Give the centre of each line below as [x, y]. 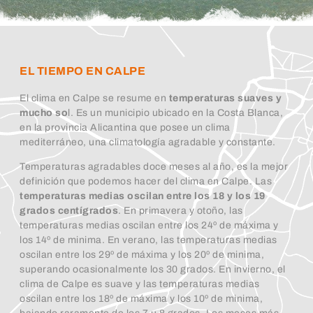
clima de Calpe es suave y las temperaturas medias [140, 284]
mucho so [44, 113]
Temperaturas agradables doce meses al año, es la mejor [154, 167]
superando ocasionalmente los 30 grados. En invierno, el [153, 270]
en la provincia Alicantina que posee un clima [125, 128]
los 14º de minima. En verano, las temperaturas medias [148, 240]
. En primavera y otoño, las [181, 211]
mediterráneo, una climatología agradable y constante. [148, 142]
